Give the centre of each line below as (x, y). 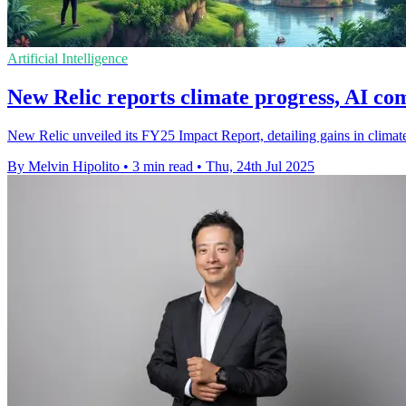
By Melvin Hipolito (63, 166)
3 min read (163, 166)
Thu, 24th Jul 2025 (260, 166)
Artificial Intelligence (68, 58)
